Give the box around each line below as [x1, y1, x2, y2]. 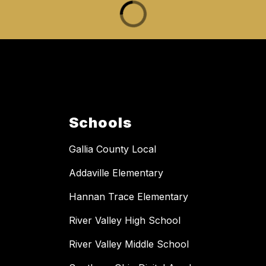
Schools [69, 113, 132, 131]
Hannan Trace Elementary [69, 190, 188, 202]
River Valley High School [69, 214, 180, 226]
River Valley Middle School [69, 237, 189, 250]
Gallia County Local [69, 142, 156, 155]
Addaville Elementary [69, 166, 163, 179]
